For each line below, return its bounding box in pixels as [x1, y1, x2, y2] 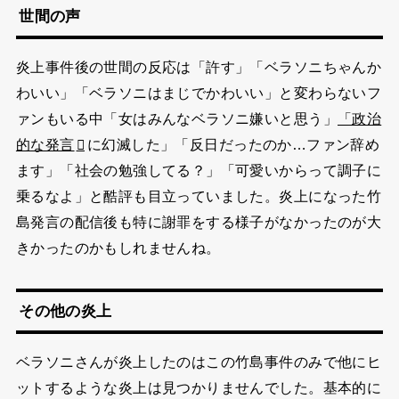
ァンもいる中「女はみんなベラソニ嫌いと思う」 [15, 110, 338, 127]
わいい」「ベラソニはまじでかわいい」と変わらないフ [15, 85, 382, 102]
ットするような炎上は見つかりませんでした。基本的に [15, 379, 382, 395]
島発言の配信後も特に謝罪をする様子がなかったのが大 [15, 214, 382, 231]
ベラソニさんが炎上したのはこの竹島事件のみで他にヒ [15, 353, 382, 370]
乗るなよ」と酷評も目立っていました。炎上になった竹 [15, 188, 382, 205]
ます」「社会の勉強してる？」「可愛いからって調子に [15, 162, 382, 179]
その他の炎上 [19, 302, 112, 320]
